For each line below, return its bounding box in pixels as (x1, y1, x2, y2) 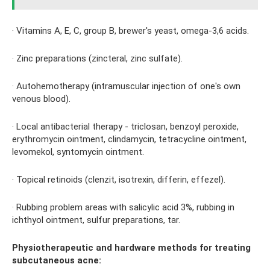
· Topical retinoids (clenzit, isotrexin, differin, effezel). (12, 174, 225, 185)
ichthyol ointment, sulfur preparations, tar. (12, 214, 180, 225)
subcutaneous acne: (12, 254, 101, 266)
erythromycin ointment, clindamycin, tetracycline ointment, (12, 133, 246, 145)
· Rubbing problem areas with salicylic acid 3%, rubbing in (12, 201, 234, 213)
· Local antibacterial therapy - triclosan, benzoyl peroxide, (12, 121, 239, 132)
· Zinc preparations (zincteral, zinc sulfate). (12, 52, 183, 64)
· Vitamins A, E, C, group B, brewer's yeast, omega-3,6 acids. (12, 25, 249, 36)
